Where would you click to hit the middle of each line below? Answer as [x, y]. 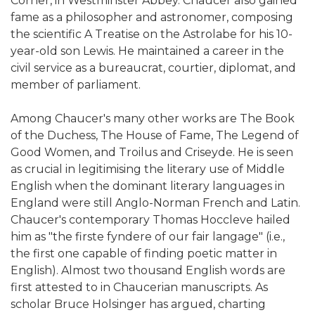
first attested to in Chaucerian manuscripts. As [139, 288]
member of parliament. [76, 85]
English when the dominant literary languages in [148, 186]
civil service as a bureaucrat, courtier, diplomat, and [153, 68]
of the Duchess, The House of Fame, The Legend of [155, 136]
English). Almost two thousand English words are [148, 271]
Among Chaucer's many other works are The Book [153, 119]
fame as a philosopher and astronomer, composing [152, 18]
